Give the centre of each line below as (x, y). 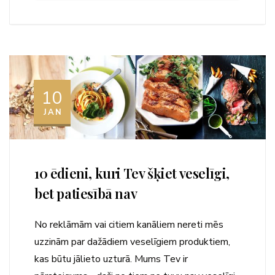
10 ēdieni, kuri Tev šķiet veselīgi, (132, 173)
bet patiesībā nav (86, 194)
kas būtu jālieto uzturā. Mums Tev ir (111, 259)
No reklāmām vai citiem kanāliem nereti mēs (129, 225)
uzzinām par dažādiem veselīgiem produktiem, (132, 242)
